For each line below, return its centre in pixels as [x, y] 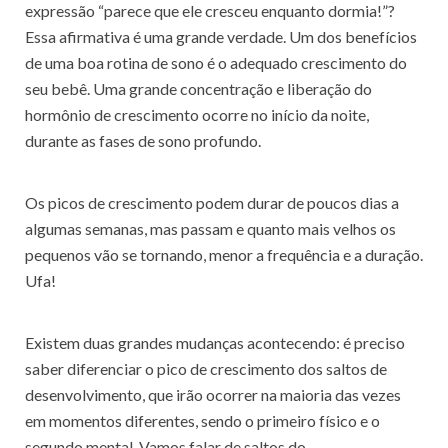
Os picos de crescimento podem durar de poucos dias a [212, 202]
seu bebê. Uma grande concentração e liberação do [198, 88]
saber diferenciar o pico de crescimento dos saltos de [206, 368]
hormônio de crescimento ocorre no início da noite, [197, 114]
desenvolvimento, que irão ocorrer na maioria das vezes [213, 394]
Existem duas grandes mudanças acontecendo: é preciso [215, 342]
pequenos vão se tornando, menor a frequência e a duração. [224, 254]
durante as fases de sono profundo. [143, 140]
